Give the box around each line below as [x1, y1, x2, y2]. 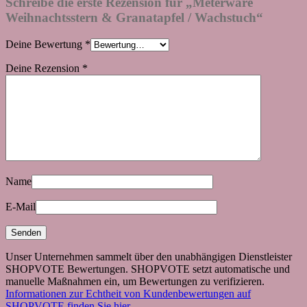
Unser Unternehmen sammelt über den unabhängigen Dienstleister [5, 250, 292, 262]
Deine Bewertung [5, 38, 85, 50]
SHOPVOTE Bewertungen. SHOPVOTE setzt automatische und [5, 262, 290, 275]
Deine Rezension [5, 62, 82, 74]
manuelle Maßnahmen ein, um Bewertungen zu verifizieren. [5, 275, 265, 287]
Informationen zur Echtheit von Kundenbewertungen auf [5, 287, 251, 299]
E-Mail [5, 200, 36, 212]
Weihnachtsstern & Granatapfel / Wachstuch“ [5, 10, 263, 25]
